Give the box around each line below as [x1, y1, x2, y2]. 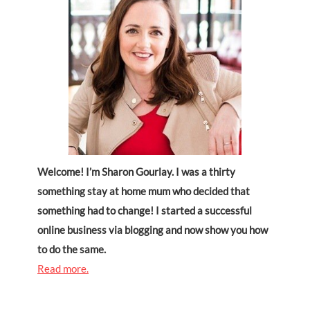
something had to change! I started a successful [37, 204, 252, 217]
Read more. [37, 262, 89, 275]
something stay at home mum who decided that [37, 185, 250, 198]
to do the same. [37, 243, 106, 256]
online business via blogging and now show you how [37, 224, 268, 237]
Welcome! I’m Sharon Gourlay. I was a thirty [37, 165, 235, 179]
